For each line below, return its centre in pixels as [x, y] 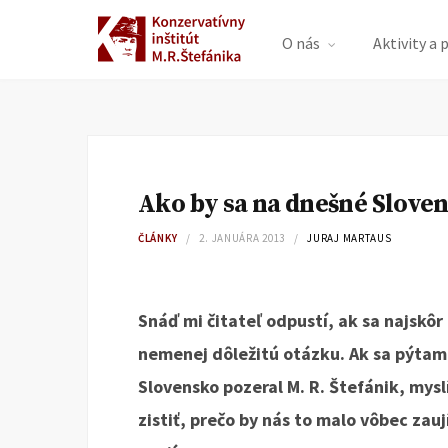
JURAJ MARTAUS [349, 238]
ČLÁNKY [158, 238]
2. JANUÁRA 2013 [242, 238]
